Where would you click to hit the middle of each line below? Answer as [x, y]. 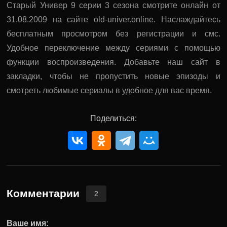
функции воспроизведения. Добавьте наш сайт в [113, 62]
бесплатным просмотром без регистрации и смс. [113, 33]
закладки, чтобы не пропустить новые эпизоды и [113, 76]
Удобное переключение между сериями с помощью [113, 48]
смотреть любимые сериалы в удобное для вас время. [109, 90]
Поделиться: [113, 118]
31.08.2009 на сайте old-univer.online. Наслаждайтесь [113, 19]
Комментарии [43, 193]
